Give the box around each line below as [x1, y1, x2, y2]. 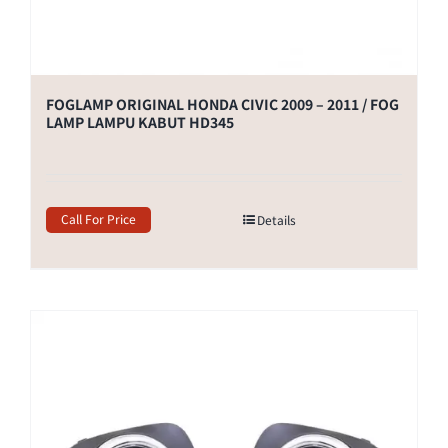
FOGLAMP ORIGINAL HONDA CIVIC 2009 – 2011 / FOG [46, 93, 399, 114]
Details [257, 210, 296, 228]
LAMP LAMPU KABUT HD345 [46, 111, 234, 132]
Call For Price [61, 209, 136, 227]
